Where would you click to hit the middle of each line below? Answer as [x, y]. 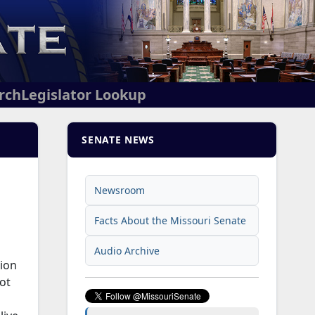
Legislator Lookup [84, 95]
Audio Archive [127, 251]
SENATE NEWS [118, 140]
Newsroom [120, 191]
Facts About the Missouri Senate [171, 221]
